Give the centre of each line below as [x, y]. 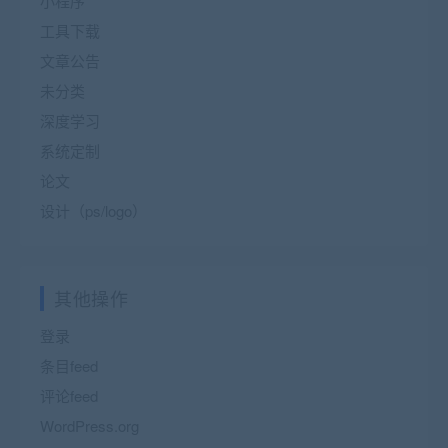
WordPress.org [89, 425]
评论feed [69, 395]
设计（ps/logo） [93, 210]
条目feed [69, 365]
